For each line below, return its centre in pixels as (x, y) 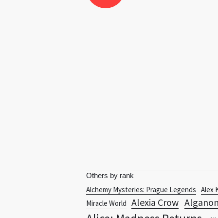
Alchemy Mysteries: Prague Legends (141, 190)
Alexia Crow (155, 202)
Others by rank (110, 175)
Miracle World (106, 203)
